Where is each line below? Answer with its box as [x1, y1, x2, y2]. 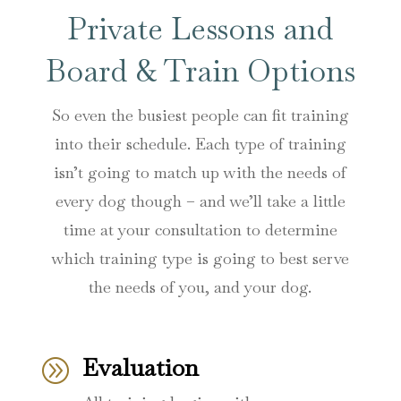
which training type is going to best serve [51, 248, 349, 269]
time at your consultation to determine [63, 219, 337, 241]
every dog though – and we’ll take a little [55, 191, 346, 212]
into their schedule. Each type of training [54, 133, 346, 155]
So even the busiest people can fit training [51, 105, 349, 126]
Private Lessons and [67, 9, 334, 49]
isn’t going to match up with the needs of [54, 162, 347, 183]
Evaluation [81, 352, 199, 384]
